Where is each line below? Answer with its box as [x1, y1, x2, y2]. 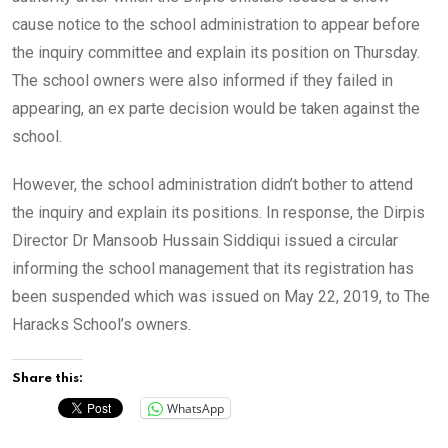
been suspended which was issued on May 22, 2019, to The [12, 287, 430, 307]
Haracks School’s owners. [12, 315, 191, 335]
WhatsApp [167, 399, 224, 417]
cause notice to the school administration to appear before [12, 15, 420, 35]
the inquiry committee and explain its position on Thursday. [12, 43, 420, 63]
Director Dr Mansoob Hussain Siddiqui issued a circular [12, 231, 398, 251]
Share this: [12, 372, 83, 386]
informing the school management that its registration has [12, 259, 414, 279]
